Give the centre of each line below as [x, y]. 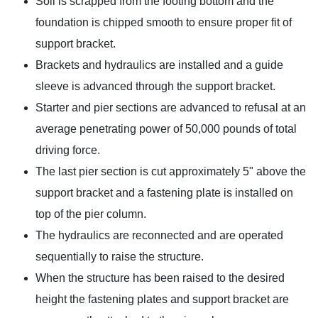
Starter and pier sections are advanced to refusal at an [171, 107]
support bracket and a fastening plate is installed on [165, 192]
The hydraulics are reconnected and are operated [160, 235]
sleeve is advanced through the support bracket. [156, 86]
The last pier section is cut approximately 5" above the [171, 171]
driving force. [68, 150]
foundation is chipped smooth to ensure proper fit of [164, 22]
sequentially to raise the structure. [120, 256]
